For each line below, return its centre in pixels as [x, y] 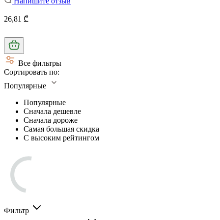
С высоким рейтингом [61, 137]
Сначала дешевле [52, 111]
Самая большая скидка [61, 129]
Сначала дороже [51, 120]
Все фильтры [40, 63]
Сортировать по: [32, 72]
